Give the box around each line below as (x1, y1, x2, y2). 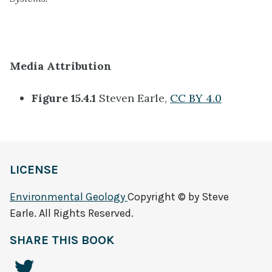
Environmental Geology (10, 190, 127, 203)
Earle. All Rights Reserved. (10, 206, 134, 220)
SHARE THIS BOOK (10, 233, 114, 247)
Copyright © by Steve (127, 190, 229, 203)
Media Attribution (10, 59, 112, 73)
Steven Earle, (96, 90, 170, 105)
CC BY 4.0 (170, 90, 222, 105)
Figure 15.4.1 (32, 90, 96, 105)
